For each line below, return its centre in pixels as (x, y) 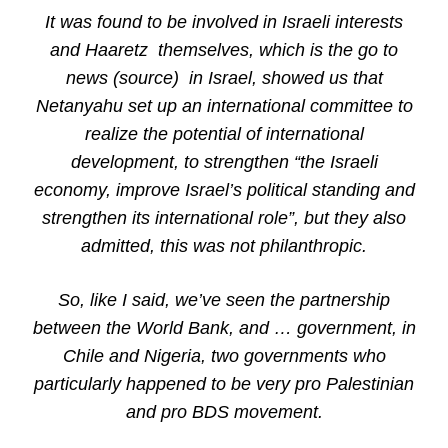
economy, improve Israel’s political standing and (224, 190)
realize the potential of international (224, 134)
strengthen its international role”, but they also (224, 218)
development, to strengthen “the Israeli (224, 162)
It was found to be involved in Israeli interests (224, 22)
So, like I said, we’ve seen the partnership (224, 300)
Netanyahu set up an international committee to (224, 106)
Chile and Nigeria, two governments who (224, 356)
